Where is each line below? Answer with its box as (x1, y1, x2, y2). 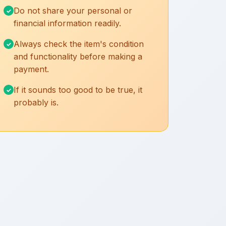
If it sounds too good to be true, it (14, 85, 142, 95)
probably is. (14, 97, 59, 107)
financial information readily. (14, 18, 121, 28)
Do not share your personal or (14, 6, 132, 16)
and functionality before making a (14, 51, 142, 62)
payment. (14, 64, 49, 74)
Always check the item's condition (14, 39, 144, 49)
